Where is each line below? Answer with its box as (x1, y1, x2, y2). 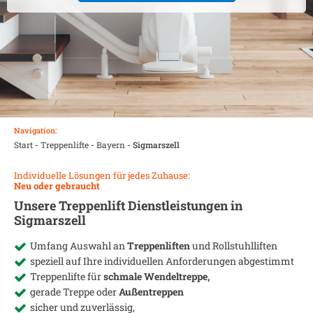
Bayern (96, 139, 125, 150)
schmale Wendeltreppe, (103, 270, 210, 283)
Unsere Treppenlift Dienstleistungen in (14, 197, 242, 214)
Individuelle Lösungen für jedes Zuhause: (14, 169, 190, 182)
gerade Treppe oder (30, 285, 119, 298)
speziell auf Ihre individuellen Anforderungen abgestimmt (30, 254, 294, 268)
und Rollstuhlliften (192, 239, 277, 252)
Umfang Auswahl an (30, 239, 127, 252)
